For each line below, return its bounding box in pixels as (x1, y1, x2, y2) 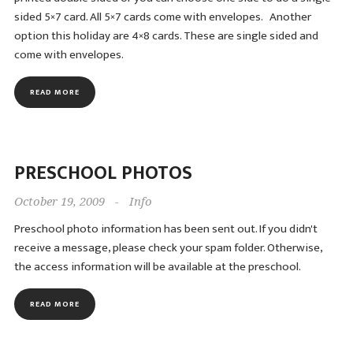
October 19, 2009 (13, 195, 105, 209)
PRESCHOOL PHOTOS (13, 158, 192, 189)
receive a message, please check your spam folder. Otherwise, (13, 238, 322, 258)
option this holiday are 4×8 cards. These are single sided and (13, 26, 318, 46)
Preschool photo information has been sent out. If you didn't (13, 219, 318, 239)
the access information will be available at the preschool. (13, 257, 301, 277)
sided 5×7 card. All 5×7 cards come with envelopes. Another (13, 7, 311, 27)
